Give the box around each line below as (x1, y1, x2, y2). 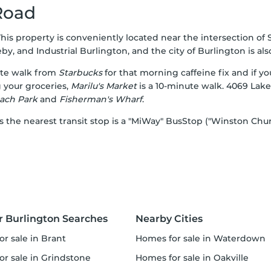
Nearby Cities (135, 213, 203, 224)
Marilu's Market (71, 80, 137, 91)
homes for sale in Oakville (142, 252, 249, 263)
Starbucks (59, 67, 102, 78)
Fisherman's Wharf (59, 94, 142, 105)
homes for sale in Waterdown (142, 233, 266, 244)
